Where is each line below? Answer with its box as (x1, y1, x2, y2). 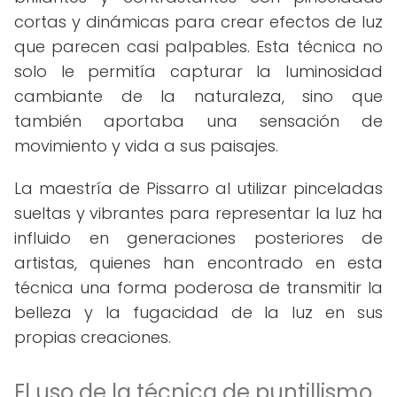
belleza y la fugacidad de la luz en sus (14, 301, 383, 323)
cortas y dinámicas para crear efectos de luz (14, 11, 383, 33)
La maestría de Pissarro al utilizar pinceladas (14, 177, 383, 199)
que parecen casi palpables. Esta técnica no (14, 35, 383, 58)
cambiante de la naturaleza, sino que (14, 85, 383, 107)
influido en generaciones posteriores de (14, 227, 383, 249)
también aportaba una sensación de (14, 110, 383, 132)
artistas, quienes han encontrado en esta (14, 252, 383, 274)
